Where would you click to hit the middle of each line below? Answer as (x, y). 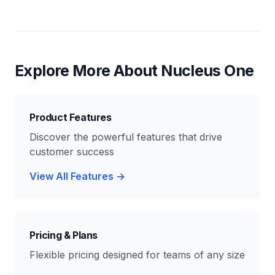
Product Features (71, 117)
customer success (72, 152)
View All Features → (77, 176)
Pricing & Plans (64, 235)
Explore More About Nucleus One (134, 71)
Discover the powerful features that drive (126, 137)
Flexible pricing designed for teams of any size (137, 255)
